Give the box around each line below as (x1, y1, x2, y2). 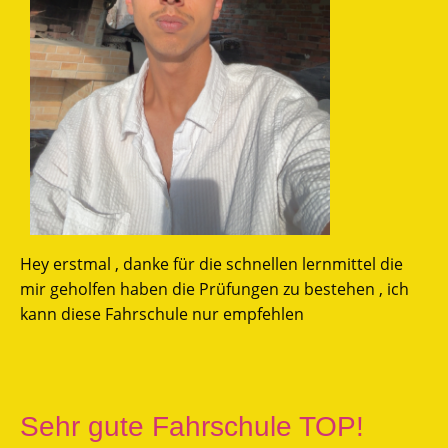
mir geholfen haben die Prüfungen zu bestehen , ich (20, 277, 409, 300)
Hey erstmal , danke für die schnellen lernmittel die (20, 252, 403, 275)
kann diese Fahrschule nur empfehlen (20, 302, 304, 325)
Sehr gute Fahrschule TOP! (20, 410, 364, 442)
